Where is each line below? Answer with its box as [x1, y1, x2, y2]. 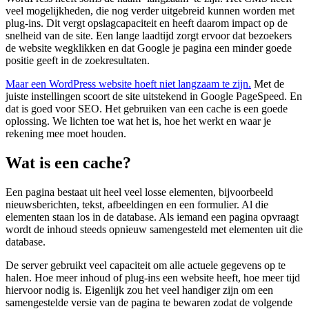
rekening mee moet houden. [6, 128, 129, 140]
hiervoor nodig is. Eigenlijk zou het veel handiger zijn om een [6, 284, 273, 297]
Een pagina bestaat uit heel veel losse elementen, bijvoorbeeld [6, 186, 273, 199]
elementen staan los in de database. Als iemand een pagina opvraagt [6, 211, 299, 223]
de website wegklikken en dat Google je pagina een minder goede [6, 42, 292, 54]
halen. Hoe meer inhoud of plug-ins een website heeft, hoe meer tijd [6, 272, 300, 284]
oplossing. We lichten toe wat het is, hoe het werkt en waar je [6, 115, 271, 128]
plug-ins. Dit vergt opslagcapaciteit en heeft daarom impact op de [6, 17, 288, 30]
